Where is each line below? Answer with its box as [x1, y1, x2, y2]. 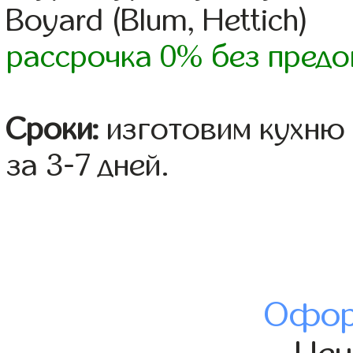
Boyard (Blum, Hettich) [6, 4, 310, 38]
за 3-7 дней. [6, 149, 170, 183]
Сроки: [6, 113, 99, 147]
